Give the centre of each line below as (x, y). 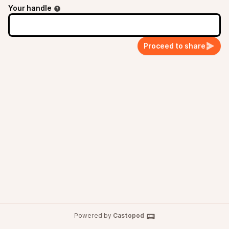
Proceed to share (175, 46)
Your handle (30, 8)
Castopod (128, 215)
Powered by (93, 215)
